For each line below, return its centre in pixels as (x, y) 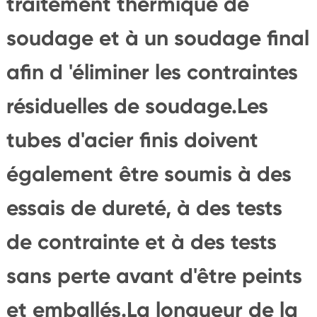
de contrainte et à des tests (141, 242)
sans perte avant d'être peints (154, 276)
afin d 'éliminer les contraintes (152, 72)
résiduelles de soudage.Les (137, 106)
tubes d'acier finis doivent (132, 140)
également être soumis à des (149, 174)
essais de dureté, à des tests (144, 208)
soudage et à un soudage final (157, 38)
